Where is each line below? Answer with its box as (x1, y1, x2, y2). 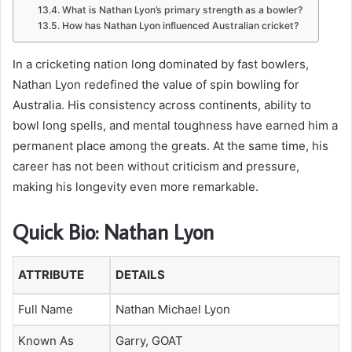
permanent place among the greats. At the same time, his (13, 137, 328, 153)
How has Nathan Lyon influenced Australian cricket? (61, 19, 299, 31)
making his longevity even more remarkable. (13, 178, 258, 194)
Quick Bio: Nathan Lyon (13, 217, 214, 245)
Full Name (18, 302, 73, 317)
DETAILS (115, 267, 165, 283)
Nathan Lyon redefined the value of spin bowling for (13, 76, 299, 92)
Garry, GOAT (115, 333, 183, 349)
